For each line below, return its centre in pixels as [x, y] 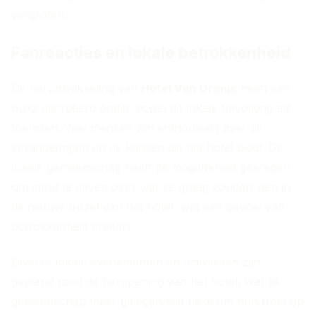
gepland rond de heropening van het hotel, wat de [146, 282]
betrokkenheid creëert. [72, 227]
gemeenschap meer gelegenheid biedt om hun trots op [158, 302]
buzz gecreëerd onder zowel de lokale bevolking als [151, 108]
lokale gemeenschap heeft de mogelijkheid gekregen [151, 168]
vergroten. [39, 14]
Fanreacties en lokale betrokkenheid [151, 52]
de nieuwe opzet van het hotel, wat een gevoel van [148, 207]
